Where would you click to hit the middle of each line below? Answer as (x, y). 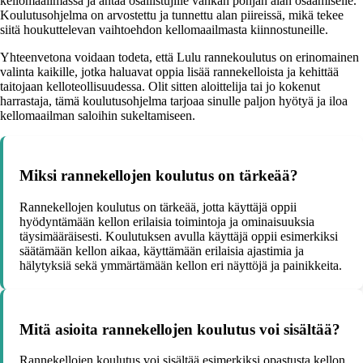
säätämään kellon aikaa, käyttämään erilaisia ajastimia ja (162, 251)
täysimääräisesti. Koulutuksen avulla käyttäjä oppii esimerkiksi (179, 236)
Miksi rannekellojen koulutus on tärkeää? (159, 176)
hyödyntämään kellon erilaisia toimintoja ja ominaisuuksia (167, 222)
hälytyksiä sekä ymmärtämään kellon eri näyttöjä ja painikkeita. (181, 265)
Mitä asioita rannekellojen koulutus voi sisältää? (180, 329)
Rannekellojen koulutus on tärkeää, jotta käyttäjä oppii (158, 207)
